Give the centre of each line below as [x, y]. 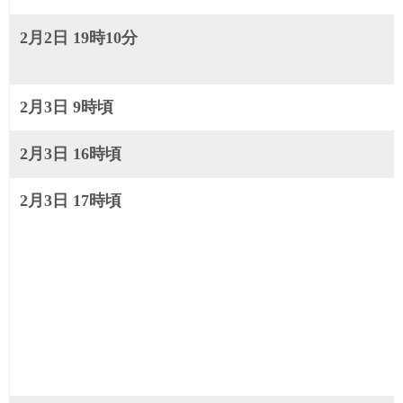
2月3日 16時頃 [71, 153]
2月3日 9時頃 [67, 107]
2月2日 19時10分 [79, 37]
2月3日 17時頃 [71, 200]
